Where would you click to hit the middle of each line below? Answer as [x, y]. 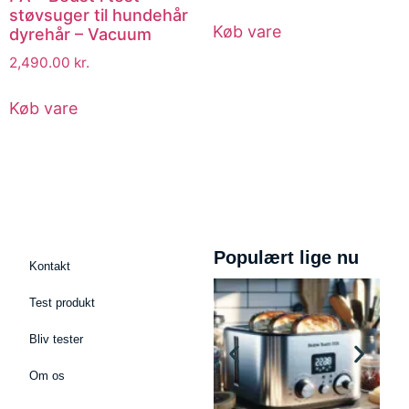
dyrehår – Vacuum [80, 34]
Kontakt [50, 267]
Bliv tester [57, 340]
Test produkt [63, 303]
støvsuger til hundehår [99, 15]
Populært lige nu [286, 258]
